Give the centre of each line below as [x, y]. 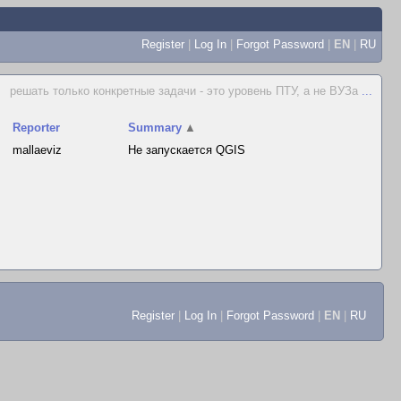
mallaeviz [38, 150]
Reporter [37, 128]
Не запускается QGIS [187, 150]
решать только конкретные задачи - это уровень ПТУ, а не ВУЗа [186, 91]
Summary [155, 128]
